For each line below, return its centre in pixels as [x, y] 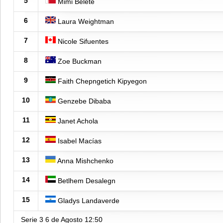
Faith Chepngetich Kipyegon [101, 81]
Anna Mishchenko [85, 161]
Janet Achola [77, 121]
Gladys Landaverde [88, 200]
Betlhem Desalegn [86, 180]
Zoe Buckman [79, 61]
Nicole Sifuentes [82, 41]
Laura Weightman [85, 21]
